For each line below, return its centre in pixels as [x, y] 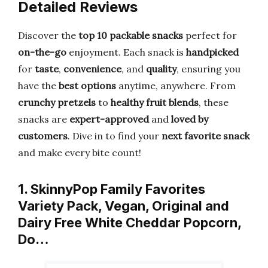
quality [161, 69]
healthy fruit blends [155, 102]
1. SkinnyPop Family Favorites [112, 189]
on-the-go [42, 52]
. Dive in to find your [115, 136]
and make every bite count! [80, 153]
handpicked [212, 52]
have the [38, 86]
